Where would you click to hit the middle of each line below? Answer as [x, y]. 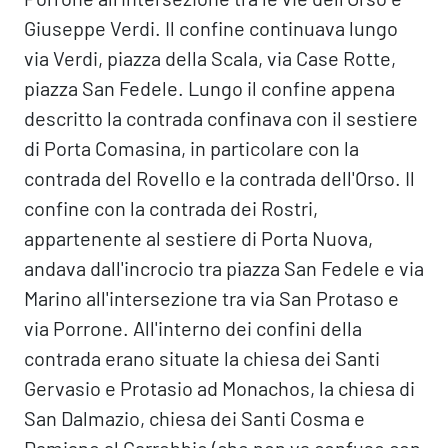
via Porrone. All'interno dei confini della [193, 328]
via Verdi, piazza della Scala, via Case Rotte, [210, 58]
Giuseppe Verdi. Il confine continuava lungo [211, 28]
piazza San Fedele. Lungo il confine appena [209, 88]
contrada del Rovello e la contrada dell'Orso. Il [219, 178]
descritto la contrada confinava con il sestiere [221, 118]
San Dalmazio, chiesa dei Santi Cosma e [194, 418]
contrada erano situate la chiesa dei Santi [202, 358]
